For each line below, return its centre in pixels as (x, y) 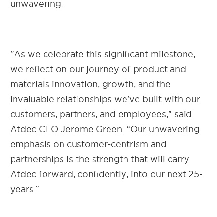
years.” (25, 189)
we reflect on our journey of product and (98, 69)
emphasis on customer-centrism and (88, 144)
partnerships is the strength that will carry (100, 159)
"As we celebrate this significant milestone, (103, 54)
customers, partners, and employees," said (101, 114)
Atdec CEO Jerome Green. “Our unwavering (105, 129)
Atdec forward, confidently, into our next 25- (106, 174)
